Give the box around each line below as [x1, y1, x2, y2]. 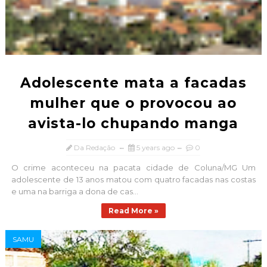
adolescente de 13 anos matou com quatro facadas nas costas [11, 175, 256, 185]
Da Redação [74, 143, 116, 153]
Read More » [108, 206, 159, 216]
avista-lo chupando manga [28, 115, 239, 132]
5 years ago [136, 143, 175, 153]
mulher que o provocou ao [30, 95, 237, 112]
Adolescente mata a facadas [20, 74, 247, 92]
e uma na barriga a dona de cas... [11, 187, 138, 197]
